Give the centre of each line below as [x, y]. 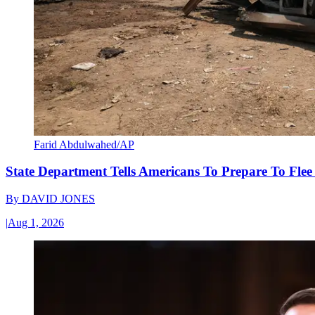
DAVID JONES [58, 199]
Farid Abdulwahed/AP [84, 144]
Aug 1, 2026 [36, 223]
